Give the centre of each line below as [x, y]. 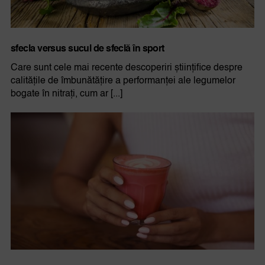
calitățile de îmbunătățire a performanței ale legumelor [123, 81]
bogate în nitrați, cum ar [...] [66, 94]
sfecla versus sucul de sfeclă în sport [87, 49]
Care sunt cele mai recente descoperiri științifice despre [126, 68]
